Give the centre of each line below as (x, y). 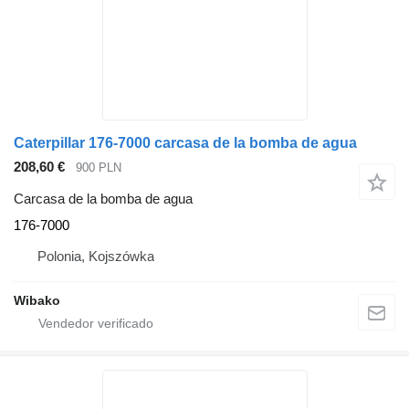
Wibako (37, 300)
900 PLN (99, 168)
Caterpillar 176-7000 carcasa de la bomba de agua (185, 143)
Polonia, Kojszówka (96, 256)
